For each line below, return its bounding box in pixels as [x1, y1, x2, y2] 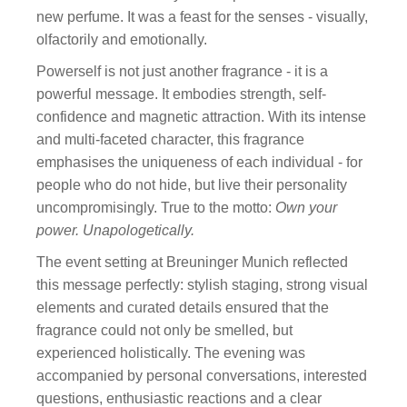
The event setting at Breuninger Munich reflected [36, 254, 349, 270]
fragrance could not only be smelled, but [36, 323, 293, 338]
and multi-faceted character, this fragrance [36, 132, 305, 147]
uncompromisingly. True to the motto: [36, 200, 276, 215]
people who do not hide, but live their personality [36, 177, 348, 193]
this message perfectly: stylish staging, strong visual [36, 277, 369, 293]
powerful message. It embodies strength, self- [36, 86, 327, 102]
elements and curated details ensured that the [36, 300, 330, 315]
